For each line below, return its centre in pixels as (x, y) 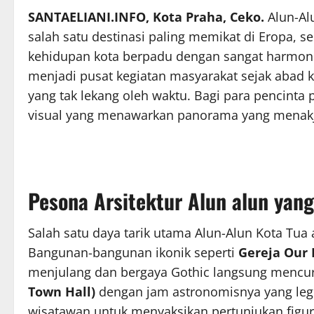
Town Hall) (62, 291)
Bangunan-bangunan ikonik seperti (133, 252)
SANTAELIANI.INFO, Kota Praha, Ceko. (148, 16)
